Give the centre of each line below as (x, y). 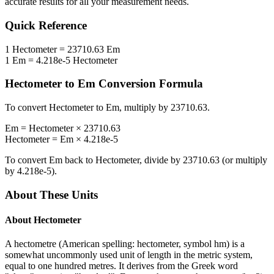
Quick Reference (46, 26)
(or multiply (243, 160)
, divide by (161, 160)
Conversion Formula (149, 84)
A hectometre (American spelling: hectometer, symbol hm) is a (125, 244)
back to (79, 160)
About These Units (51, 194)
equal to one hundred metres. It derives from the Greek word (121, 266)
